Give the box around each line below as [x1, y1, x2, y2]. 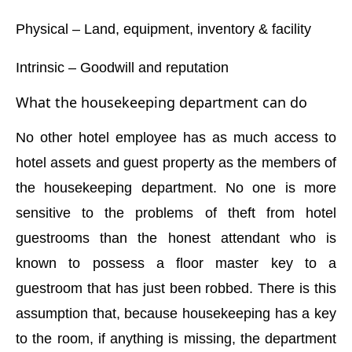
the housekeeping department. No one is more [16, 179, 336, 196]
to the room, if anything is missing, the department [16, 330, 336, 346]
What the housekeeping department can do [16, 92, 307, 112]
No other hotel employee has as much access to [16, 129, 336, 145]
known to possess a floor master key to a [16, 255, 336, 271]
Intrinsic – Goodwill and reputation [16, 59, 229, 75]
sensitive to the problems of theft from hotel [16, 204, 336, 221]
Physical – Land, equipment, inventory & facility [16, 20, 311, 37]
